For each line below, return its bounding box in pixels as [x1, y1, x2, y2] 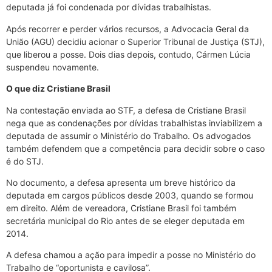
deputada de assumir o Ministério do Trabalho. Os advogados [6, 130, 251, 141]
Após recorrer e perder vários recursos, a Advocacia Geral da [6, 23, 249, 34]
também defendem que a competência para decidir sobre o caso [6, 143, 265, 154]
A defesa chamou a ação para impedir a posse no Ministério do [6, 250, 256, 260]
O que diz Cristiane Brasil [6, 83, 110, 94]
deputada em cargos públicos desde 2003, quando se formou [6, 190, 253, 201]
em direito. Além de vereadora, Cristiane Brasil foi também [6, 203, 236, 214]
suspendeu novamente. [6, 61, 99, 72]
